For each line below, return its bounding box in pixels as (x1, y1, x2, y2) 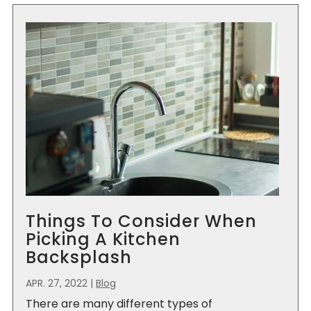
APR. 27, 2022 (26, 276, 87, 290)
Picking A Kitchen (26, 228, 180, 251)
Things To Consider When (26, 210, 257, 233)
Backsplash (26, 246, 132, 269)
